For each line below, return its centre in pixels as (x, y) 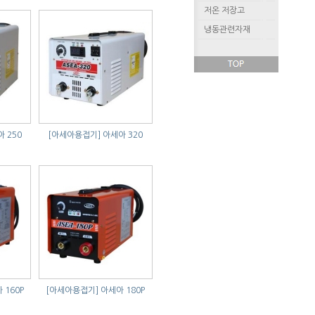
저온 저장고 (224, 11)
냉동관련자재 (227, 30)
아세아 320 (123, 135)
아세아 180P (123, 290)
